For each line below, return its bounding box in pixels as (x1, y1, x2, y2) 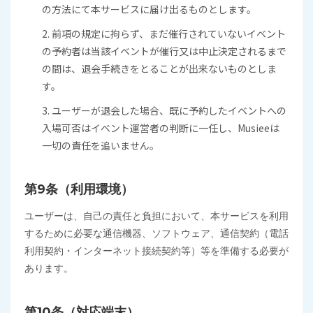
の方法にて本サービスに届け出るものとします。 (42, 2, 256, 16)
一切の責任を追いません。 (42, 138, 159, 152)
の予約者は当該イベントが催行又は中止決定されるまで (42, 44, 286, 58)
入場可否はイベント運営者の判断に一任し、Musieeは (42, 121, 279, 135)
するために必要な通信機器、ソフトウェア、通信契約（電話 (24, 228, 289, 239)
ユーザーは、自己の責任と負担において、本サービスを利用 (24, 210, 289, 221)
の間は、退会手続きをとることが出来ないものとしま (42, 61, 277, 75)
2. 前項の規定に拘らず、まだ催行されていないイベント (42, 27, 286, 41)
